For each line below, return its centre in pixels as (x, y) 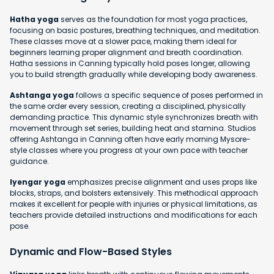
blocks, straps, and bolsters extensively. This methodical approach (134, 193)
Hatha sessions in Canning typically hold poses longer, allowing (130, 63)
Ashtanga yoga (42, 95)
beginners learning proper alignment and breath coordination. (127, 52)
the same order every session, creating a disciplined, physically (128, 106)
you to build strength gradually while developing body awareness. (134, 74)
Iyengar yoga (38, 182)
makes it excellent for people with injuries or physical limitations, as (134, 204)
